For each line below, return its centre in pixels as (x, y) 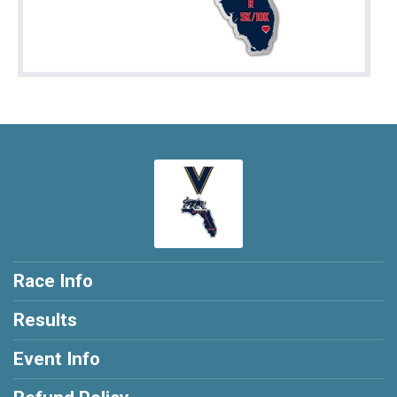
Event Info (57, 359)
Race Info (53, 281)
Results (45, 320)
